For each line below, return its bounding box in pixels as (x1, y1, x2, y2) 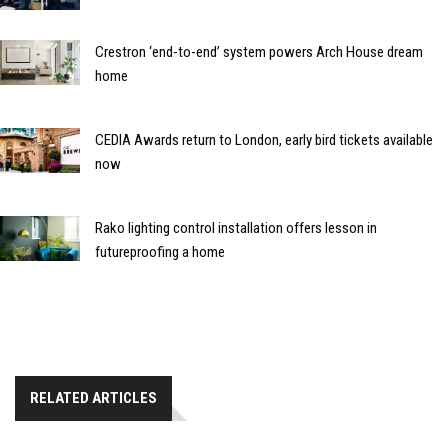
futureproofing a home (95, 242, 225, 261)
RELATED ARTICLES (30, 388, 157, 407)
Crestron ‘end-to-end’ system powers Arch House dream (95, 42, 423, 61)
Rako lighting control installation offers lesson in (95, 218, 377, 237)
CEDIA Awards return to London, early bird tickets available (95, 130, 433, 149)
